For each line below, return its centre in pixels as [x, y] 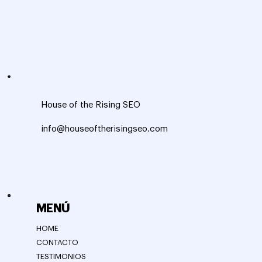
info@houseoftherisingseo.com [104, 129]
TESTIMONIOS [61, 257]
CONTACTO [57, 243]
